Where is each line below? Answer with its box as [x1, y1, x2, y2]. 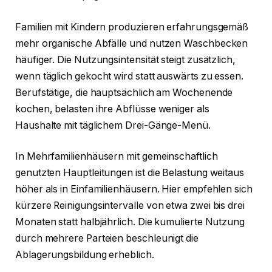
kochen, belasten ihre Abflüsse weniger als [15, 103, 209, 115]
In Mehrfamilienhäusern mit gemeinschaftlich [15, 151, 218, 163]
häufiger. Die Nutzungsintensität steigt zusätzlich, [15, 53, 236, 66]
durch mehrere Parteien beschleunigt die [15, 233, 199, 245]
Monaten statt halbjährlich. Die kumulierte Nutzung [15, 216, 245, 228]
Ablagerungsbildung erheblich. [15, 249, 154, 261]
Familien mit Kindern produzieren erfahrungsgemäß [15, 21, 249, 33]
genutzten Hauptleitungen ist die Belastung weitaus [15, 167, 245, 179]
